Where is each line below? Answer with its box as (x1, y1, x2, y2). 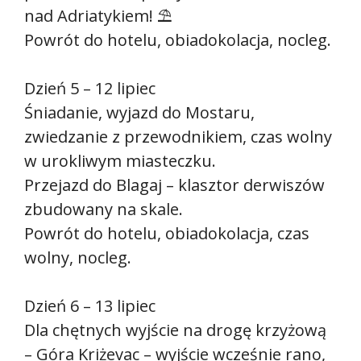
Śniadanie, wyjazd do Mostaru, (24, 102, 255, 124)
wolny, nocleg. (24, 247, 131, 269)
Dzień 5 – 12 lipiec (24, 77, 156, 100)
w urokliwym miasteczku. (24, 150, 216, 172)
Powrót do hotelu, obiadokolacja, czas (24, 222, 309, 245)
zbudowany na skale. (24, 198, 183, 221)
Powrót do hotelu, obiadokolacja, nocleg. (24, 29, 331, 52)
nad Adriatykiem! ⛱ (24, 5, 172, 27)
